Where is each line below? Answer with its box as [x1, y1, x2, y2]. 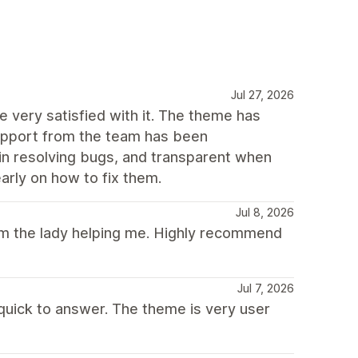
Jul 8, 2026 [236, 205, 294, 219]
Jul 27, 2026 [231, 87, 294, 101]
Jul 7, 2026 [237, 280, 294, 295]
